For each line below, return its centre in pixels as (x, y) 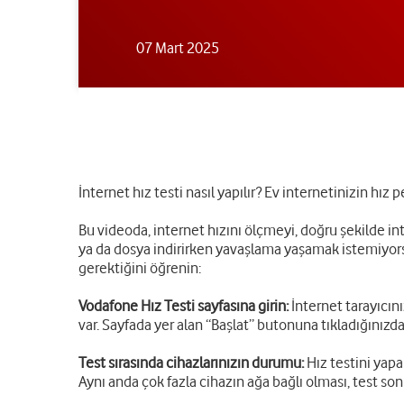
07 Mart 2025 (178, 48)
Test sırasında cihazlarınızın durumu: (191, 363)
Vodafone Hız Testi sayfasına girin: (184, 306)
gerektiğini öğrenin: (140, 268)
